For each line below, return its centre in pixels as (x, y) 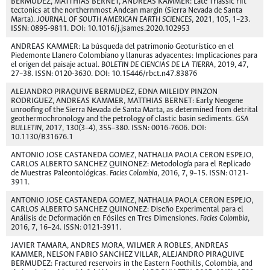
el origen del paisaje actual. (56, 65)
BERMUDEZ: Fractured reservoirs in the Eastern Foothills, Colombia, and (132, 264)
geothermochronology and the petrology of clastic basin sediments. (123, 119)
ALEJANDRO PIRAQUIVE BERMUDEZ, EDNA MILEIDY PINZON (114, 92)
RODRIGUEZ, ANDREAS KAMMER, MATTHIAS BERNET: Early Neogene (127, 101)
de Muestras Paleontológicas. (60, 173)
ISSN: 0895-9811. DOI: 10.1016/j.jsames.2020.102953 (100, 29)
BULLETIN (26, 128)
